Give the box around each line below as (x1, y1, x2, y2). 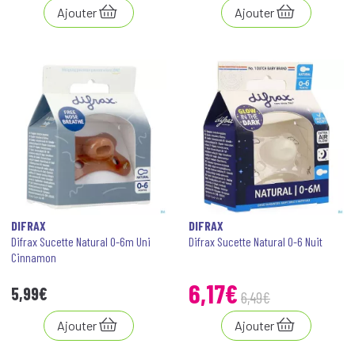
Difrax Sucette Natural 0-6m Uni (11, 234, 151, 249)
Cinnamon (11, 250, 56, 265)
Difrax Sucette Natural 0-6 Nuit (189, 234, 323, 249)
